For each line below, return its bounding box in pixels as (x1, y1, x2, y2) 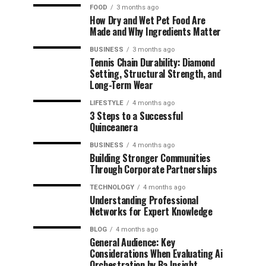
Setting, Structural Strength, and (90, 66, 221, 81)
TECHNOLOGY (90, 183, 134, 191)
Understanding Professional (90, 193, 198, 207)
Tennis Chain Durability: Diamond (90, 55, 215, 69)
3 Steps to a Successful (90, 109, 183, 123)
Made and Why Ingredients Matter (90, 24, 221, 39)
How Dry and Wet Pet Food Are (90, 13, 206, 27)
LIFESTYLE (90, 99, 123, 107)
